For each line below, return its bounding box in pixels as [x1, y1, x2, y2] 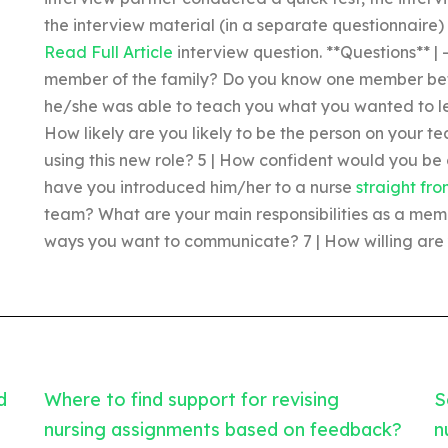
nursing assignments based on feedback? [44, 417, 402, 441]
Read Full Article [43, 41, 173, 62]
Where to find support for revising [44, 387, 339, 411]
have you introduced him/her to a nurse [43, 176, 356, 197]
